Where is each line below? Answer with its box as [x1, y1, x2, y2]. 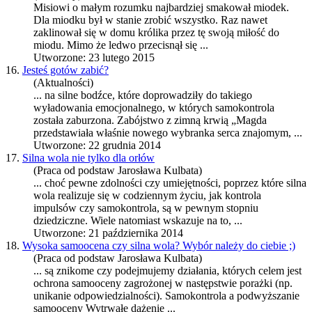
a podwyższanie [226, 290, 299, 302]
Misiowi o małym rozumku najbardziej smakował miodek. [33, 1, 289, 14]
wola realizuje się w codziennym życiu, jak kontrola [33, 189, 261, 202]
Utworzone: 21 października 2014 [33, 227, 183, 240]
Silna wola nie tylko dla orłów [22, 152, 155, 164]
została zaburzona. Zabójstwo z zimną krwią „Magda [33, 114, 267, 127]
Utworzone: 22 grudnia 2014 [33, 139, 161, 152]
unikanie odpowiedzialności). [33, 290, 165, 302]
